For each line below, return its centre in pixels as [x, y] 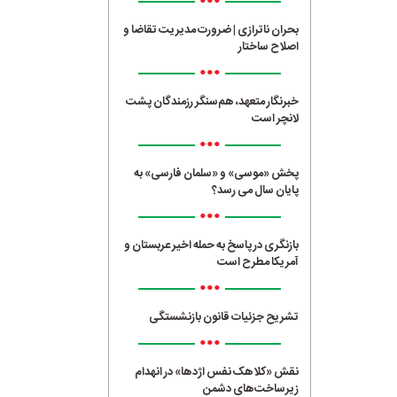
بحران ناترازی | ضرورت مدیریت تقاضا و [211, 30]
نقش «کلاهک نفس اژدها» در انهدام [217, 372]
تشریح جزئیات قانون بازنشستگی [224, 317]
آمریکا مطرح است [258, 262]
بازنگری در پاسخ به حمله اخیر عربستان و [212, 245]
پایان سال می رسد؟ [256, 190]
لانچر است [276, 118]
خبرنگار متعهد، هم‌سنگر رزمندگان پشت [213, 101]
